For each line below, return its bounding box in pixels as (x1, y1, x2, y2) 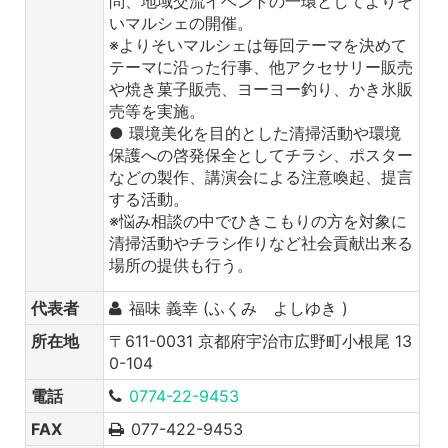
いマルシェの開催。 (109, 12, 253, 33)
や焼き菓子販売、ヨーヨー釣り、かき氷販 (109, 78, 413, 99)
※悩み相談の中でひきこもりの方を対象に (109, 210, 407, 231)
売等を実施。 (109, 100, 205, 121)
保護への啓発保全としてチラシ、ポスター (109, 144, 413, 165)
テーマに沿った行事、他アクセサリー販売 (109, 56, 413, 77)
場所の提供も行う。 (109, 254, 253, 275)
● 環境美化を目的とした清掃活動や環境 (109, 122, 401, 143)
